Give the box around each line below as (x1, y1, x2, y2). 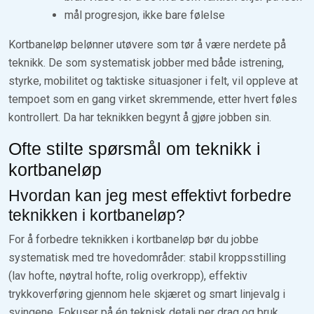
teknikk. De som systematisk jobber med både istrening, (8, 55, 284, 69)
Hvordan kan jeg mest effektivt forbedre (8, 186, 292, 205)
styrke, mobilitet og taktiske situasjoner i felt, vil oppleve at (8, 74, 298, 88)
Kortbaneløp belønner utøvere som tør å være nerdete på (8, 37, 286, 51)
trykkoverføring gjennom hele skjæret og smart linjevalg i (8, 287, 285, 301)
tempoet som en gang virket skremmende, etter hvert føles (8, 92, 297, 106)
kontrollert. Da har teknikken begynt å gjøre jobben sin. (8, 110, 271, 124)
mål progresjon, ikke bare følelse (64, 8, 225, 22)
